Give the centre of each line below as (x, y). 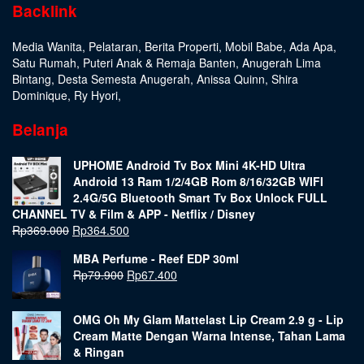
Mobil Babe (254, 47)
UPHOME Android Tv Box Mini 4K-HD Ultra (189, 165)
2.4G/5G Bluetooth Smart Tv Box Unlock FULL (200, 198)
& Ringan (99, 352)
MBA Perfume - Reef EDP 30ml (156, 259)
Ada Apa (311, 47)
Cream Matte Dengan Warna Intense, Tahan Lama (209, 336)
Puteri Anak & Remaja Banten (159, 63)
